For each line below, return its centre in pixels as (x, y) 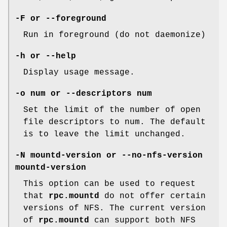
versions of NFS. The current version (115, 208)
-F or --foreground (61, 18)
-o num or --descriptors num (84, 93)
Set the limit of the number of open (112, 110)
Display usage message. (79, 72)
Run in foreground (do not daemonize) (115, 35)
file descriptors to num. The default (115, 122)
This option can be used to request (109, 184)
